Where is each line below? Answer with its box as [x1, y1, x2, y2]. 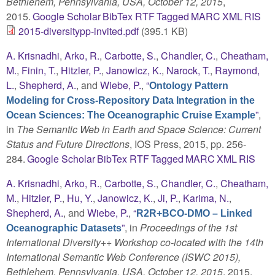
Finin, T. [21, 63, 56, 77]
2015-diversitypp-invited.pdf [18, 23, 139, 38]
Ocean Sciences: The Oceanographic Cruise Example [6, 109, 255, 120]
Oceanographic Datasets [6, 222, 122, 233]
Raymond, [215, 63, 260, 77]
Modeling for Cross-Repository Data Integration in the [6, 95, 255, 106]
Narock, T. [166, 63, 210, 77]
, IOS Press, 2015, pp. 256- [130, 136, 246, 151]
